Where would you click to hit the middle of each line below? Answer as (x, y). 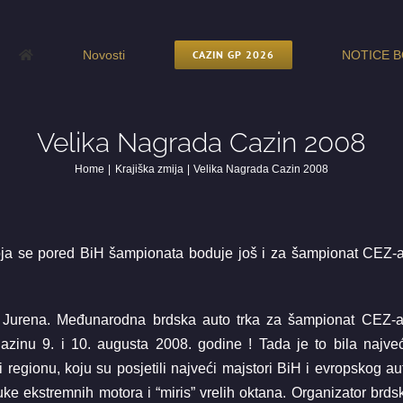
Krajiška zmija (149, 169)
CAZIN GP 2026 (233, 54)
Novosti (104, 54)
